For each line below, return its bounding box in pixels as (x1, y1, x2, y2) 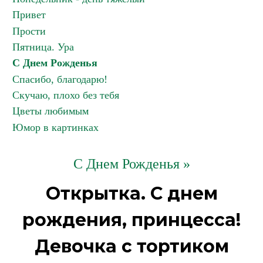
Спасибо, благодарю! (12, 73, 107, 85)
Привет (12, 9, 46, 21)
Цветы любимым (12, 105, 89, 117)
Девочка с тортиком (34, 235, 229, 257)
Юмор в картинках (12, 122, 99, 133)
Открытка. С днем (45, 183, 218, 204)
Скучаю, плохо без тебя (12, 89, 119, 101)
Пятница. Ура (12, 41, 74, 53)
